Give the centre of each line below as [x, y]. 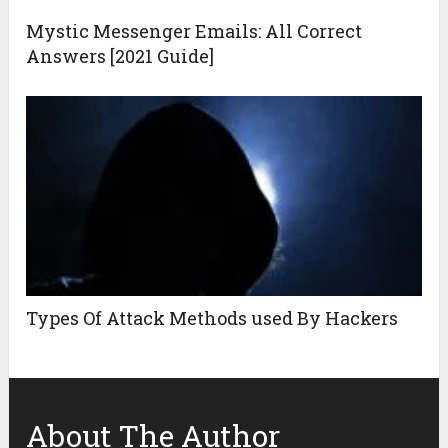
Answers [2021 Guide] [120, 56]
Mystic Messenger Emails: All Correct [194, 31]
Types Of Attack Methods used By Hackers [212, 318]
